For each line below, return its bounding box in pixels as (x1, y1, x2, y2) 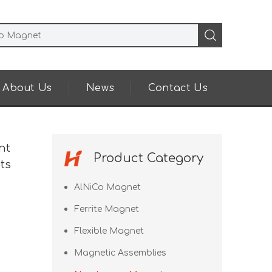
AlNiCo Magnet (74, 183, 141, 192)
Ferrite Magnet (74, 205, 139, 214)
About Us (2, 83, 52, 93)
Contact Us (148, 83, 208, 93)
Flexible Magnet (74, 226, 144, 236)
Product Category (93, 151, 203, 165)
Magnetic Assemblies (74, 248, 166, 257)
